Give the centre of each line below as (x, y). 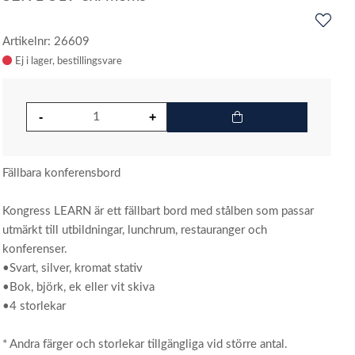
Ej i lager (34, 61)
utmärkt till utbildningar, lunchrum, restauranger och (135, 230)
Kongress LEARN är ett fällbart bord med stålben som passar (158, 211)
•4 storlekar (34, 306)
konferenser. (35, 249)
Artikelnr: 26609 (46, 42)
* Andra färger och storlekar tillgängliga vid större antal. (145, 344)
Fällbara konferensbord (62, 173)
